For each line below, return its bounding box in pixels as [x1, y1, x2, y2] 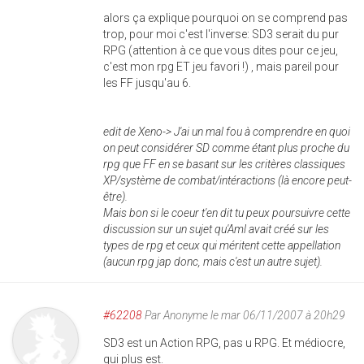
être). [103, 190, 128, 203]
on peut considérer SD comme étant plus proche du [103, 141, 349, 154]
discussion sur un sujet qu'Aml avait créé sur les [103, 223, 329, 236]
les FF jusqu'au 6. [103, 76, 191, 89]
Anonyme [163, 309, 208, 322]
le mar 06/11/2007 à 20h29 [208, 309, 345, 322]
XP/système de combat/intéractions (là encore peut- [103, 174, 352, 187]
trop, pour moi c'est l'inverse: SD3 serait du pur [103, 28, 339, 41]
